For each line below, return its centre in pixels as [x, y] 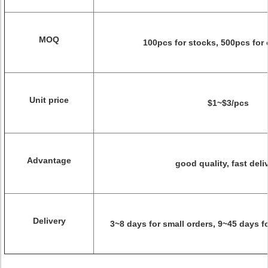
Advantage [49, 160]
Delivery [49, 221]
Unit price [49, 100]
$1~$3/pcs [228, 103]
